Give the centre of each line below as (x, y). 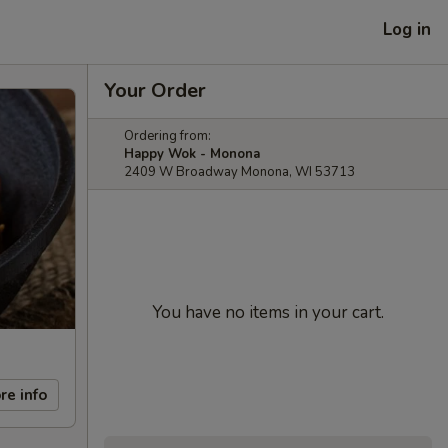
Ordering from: (167, 136)
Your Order (155, 90)
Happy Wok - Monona (192, 154)
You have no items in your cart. (268, 312)
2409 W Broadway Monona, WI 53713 (239, 172)
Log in (407, 29)
